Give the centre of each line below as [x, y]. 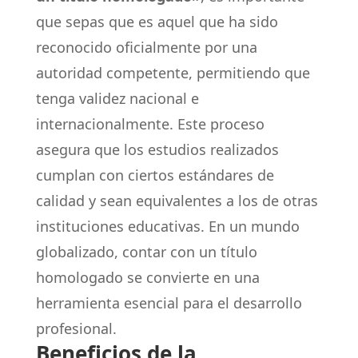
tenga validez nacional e [117, 98]
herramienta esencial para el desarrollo [169, 303]
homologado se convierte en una [147, 277]
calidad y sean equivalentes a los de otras [177, 201]
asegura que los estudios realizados [157, 149]
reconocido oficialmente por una [146, 47]
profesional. [76, 328]
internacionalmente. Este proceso [150, 124]
